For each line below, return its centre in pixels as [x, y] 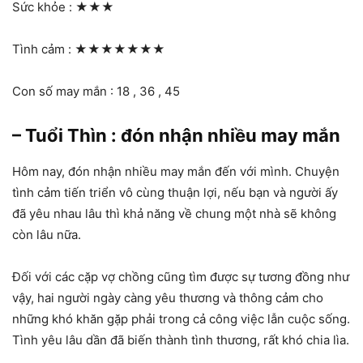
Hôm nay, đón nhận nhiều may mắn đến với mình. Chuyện [176, 171]
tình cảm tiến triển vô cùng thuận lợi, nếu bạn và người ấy [175, 192]
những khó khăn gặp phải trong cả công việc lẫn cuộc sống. [181, 318]
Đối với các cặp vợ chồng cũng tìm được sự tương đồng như [181, 276]
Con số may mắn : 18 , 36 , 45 [96, 91]
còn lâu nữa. [47, 234]
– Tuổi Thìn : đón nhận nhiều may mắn [176, 135]
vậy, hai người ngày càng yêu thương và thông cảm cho [168, 297]
